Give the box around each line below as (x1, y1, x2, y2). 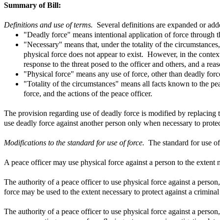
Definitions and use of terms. (4, 20, 97, 29)
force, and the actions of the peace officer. (24, 89, 152, 98)
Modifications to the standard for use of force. (4, 138, 148, 147)
